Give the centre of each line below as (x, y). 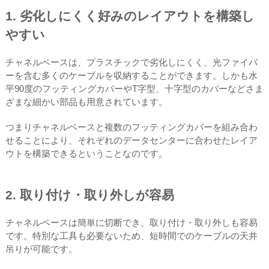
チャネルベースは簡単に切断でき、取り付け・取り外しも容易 (131, 222)
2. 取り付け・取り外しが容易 (89, 195)
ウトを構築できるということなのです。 (86, 153)
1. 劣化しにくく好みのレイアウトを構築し (130, 16)
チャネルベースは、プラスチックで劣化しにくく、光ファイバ (131, 62)
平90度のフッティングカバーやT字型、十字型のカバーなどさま (134, 89)
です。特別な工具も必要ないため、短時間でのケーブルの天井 (131, 236)
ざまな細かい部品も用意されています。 (86, 102)
